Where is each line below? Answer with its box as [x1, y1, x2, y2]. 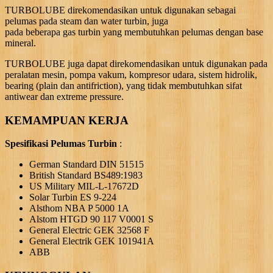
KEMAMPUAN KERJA [5, 113, 129, 127]
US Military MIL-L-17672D [29, 181, 139, 192]
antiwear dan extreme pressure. [5, 91, 124, 102]
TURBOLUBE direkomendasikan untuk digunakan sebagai [5, 4, 236, 15]
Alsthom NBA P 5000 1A [29, 203, 129, 214]
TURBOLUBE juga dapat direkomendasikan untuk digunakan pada [5, 58, 268, 69]
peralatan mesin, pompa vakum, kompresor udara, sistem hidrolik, [5, 69, 257, 80]
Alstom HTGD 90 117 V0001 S [29, 214, 154, 225]
